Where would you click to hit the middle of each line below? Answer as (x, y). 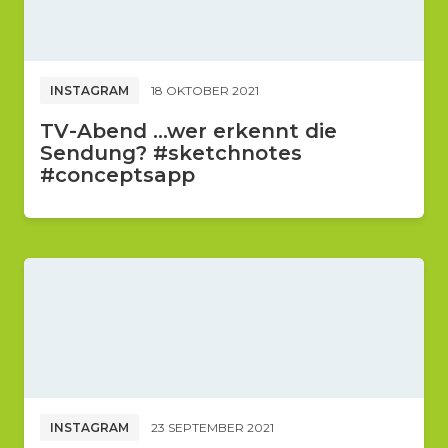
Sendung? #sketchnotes (171, 153)
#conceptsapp (117, 175)
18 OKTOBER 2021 (205, 90)
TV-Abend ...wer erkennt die (188, 131)
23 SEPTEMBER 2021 (212, 427)
